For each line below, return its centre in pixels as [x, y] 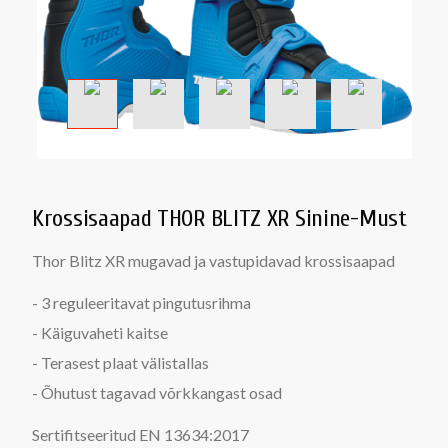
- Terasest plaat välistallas [120, 362]
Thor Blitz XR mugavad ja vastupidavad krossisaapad [213, 260]
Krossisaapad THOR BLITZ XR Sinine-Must [219, 218]
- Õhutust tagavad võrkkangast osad [157, 392]
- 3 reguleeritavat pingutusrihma [141, 302]
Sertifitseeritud [85, 434]
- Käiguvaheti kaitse [100, 332]
